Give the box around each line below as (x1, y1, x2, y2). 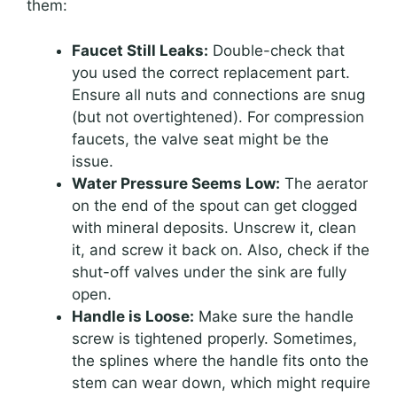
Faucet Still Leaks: (72, 41, 208, 59)
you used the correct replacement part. (72, 63, 350, 82)
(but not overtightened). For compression (72, 107, 364, 126)
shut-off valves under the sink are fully (72, 262, 346, 281)
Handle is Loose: (72, 307, 194, 325)
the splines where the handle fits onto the (72, 351, 369, 370)
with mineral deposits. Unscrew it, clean (72, 218, 356, 237)
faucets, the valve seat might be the (72, 129, 329, 148)
